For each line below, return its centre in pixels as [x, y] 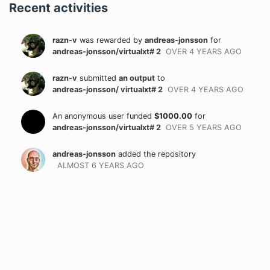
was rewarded [105, 40]
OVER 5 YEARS [194, 127]
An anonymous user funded [103, 116]
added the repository [156, 154]
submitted [98, 78]
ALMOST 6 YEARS [91, 165]
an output [137, 78]
